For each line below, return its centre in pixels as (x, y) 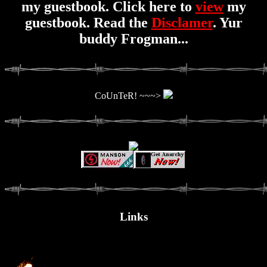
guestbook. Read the (88, 22)
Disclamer (182, 22)
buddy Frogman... (133, 38)
